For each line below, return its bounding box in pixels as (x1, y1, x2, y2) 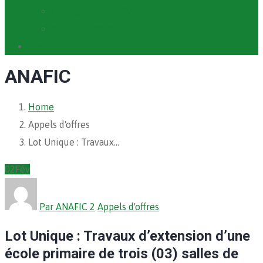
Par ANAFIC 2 (39, 201, 95, 212)
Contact (28, 41, 61, 52)
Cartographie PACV (52, 6, 132, 16)
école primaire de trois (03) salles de (5, 245, 238, 262)
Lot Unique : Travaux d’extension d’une (5, 227, 250, 244)
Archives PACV (52, 23, 113, 34)
